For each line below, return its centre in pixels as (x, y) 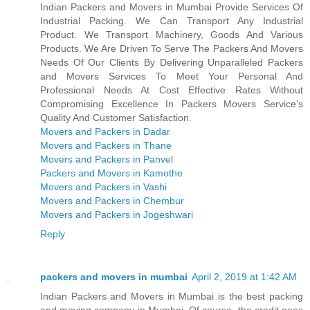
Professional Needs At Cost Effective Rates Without (172, 90)
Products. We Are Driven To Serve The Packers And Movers (172, 49)
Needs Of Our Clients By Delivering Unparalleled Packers (172, 63)
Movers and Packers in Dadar (105, 132)
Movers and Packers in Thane (106, 146)
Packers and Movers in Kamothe (111, 173)
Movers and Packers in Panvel (107, 159)
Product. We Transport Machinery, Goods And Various (172, 35)
